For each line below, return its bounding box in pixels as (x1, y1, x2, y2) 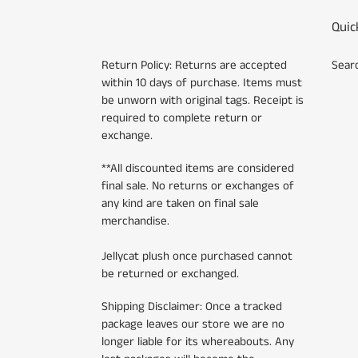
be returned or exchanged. (101, 265, 239, 282)
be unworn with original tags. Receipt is (101, 91, 304, 109)
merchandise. (101, 212, 169, 229)
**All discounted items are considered (101, 159, 294, 177)
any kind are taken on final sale (101, 194, 259, 212)
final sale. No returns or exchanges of (101, 177, 294, 194)
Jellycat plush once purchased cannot (101, 247, 292, 265)
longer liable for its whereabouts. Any (101, 333, 294, 351)
